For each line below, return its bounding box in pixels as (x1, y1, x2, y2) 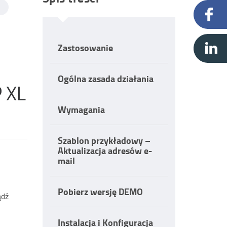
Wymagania (57, 103, 105, 116)
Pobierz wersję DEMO (57, 185, 143, 198)
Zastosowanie (57, 41, 113, 54)
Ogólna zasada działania (57, 72, 154, 85)
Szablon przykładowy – (57, 134, 150, 147)
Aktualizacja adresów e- (57, 144, 152, 157)
